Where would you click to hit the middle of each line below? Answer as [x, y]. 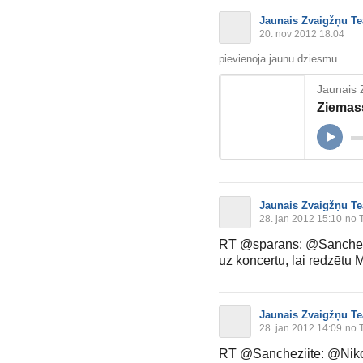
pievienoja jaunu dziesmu [278, 59]
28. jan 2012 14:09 [301, 329]
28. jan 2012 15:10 [301, 219]
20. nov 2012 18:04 [302, 34]
